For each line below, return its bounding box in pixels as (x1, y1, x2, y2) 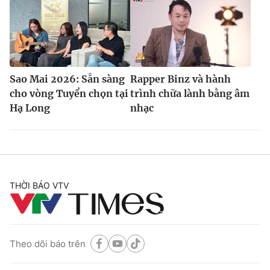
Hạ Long (10, 102, 50, 115)
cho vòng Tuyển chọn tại (10, 87, 128, 100)
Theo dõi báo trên (10, 237, 86, 250)
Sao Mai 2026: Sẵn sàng (10, 73, 125, 86)
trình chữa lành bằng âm (130, 87, 250, 100)
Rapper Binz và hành (130, 73, 231, 86)
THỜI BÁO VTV (10, 180, 69, 191)
